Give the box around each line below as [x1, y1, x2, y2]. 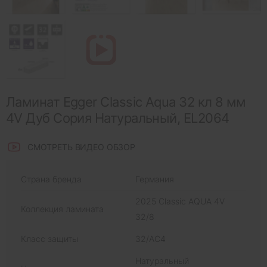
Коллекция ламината [21, 204, 104, 215]
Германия [135, 174, 174, 185]
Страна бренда [21, 174, 82, 185]
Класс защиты [21, 234, 78, 244]
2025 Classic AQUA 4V [135, 196, 225, 207]
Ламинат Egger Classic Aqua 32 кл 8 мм [6, 94, 246, 110]
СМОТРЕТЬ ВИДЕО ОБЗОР [27, 141, 136, 152]
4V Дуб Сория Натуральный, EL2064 [6, 110, 229, 126]
